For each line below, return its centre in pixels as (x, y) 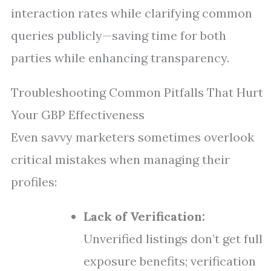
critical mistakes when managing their (120, 159)
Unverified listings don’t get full (173, 239)
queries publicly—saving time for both (119, 35)
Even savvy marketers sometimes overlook (132, 137)
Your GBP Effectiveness (78, 115)
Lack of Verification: (144, 216)
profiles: (34, 182)
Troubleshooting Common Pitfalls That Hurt (137, 92)
